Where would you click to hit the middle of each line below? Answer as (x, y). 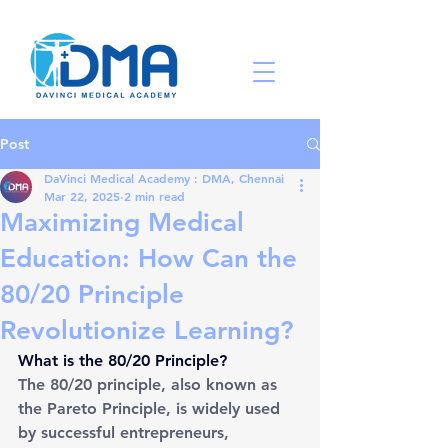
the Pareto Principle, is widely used (151, 408)
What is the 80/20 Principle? (122, 360)
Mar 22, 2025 (82, 196)
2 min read (154, 196)
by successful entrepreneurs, (126, 432)
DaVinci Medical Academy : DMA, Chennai (164, 178)
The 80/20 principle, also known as (150, 384)
